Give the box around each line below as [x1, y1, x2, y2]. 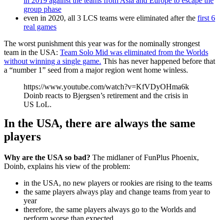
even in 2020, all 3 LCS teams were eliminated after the [24, 13, 197, 22]
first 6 [197, 13, 215, 22]
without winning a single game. [4, 56, 101, 65]
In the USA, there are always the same [4, 116, 195, 130]
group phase [24, 4, 61, 13]
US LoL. [24, 100, 52, 109]
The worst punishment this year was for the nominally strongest [4, 39, 200, 48]
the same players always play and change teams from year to [24, 187, 210, 196]
